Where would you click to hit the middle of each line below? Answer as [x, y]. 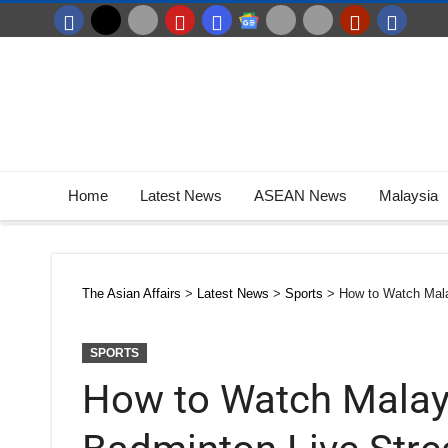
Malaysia [408, 195]
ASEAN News [300, 195]
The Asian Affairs [131, 293]
